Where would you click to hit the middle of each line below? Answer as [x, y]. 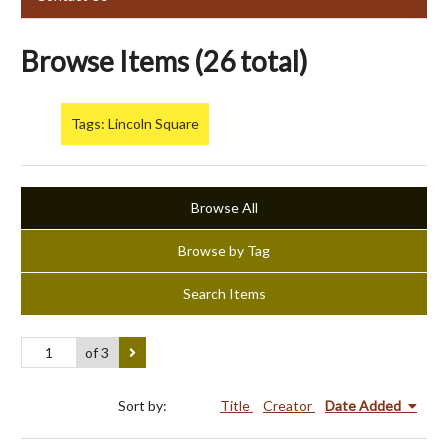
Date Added [364, 405]
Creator [289, 405]
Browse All [224, 208]
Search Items [224, 294]
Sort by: [144, 405]
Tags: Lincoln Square [135, 124]
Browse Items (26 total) [164, 60]
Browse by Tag [224, 251]
